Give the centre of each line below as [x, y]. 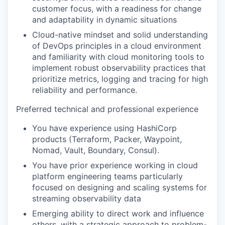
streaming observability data [87, 198]
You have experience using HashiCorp [104, 128]
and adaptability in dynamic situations [104, 20]
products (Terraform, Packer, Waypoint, [107, 139]
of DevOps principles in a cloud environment [117, 46]
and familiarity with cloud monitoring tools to [118, 57]
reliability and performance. [85, 90]
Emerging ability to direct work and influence [118, 213]
